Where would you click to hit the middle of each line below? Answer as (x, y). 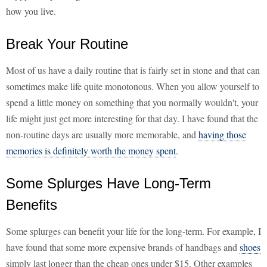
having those (222, 135)
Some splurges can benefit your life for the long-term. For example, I (133, 231)
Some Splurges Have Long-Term (108, 184)
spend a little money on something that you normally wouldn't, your (132, 103)
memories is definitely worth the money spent (91, 151)
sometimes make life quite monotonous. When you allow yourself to (133, 86)
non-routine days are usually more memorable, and (102, 135)
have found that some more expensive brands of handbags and (123, 247)
